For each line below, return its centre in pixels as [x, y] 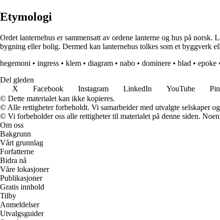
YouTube [181, 89]
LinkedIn [137, 89]
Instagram [93, 89]
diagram [100, 63]
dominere [156, 63]
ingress [48, 63]
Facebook [48, 89]
